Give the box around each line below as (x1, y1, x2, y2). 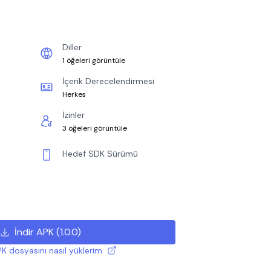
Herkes (62, 90, 86, 99)
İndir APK (14, 226, 54, 238)
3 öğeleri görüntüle (62, 123, 127, 133)
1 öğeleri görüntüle (62, 56, 125, 65)
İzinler (62, 109, 85, 120)
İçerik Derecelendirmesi (62, 76, 154, 87)
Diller (62, 42, 82, 53)
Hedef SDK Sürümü (62, 148, 138, 159)
